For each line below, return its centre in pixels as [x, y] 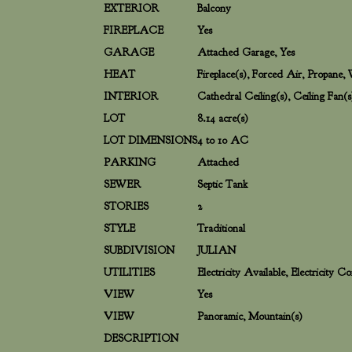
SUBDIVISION [139, 250]
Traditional [221, 228]
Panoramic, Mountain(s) [250, 316]
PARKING [130, 162]
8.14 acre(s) [223, 118]
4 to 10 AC [223, 140]
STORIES [126, 206]
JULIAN [216, 250]
